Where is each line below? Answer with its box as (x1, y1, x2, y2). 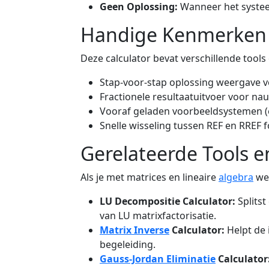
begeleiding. (100, 238, 156, 252)
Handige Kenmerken (80, 22, 267, 48)
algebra (219, 171, 253, 184)
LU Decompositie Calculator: (100, 195, 235, 208)
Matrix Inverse (100, 223, 169, 237)
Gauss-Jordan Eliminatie (100, 252, 216, 266)
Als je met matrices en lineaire (80, 171, 219, 184)
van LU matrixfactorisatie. (100, 209, 216, 223)
